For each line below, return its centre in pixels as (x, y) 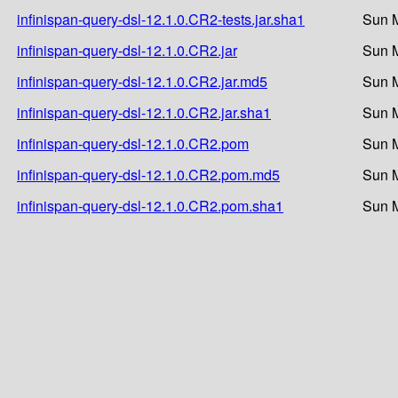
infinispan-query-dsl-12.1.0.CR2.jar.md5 (142, 81)
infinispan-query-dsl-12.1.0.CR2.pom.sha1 (150, 205)
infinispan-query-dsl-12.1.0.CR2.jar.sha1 (144, 112)
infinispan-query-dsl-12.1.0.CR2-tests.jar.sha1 (161, 19)
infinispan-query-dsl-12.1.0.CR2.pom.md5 (148, 174)
